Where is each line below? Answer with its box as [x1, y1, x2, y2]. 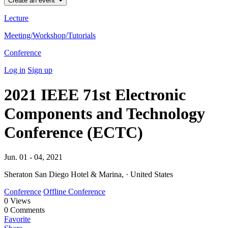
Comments [8, 206, 45, 215]
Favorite [4, 215, 31, 224]
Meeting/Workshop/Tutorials [4, 31, 96, 40]
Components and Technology [4, 104, 205, 123]
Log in [4, 65, 25, 74]
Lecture [4, 13, 28, 22]
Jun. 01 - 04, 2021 [4, 153, 63, 162]
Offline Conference [43, 187, 105, 196]
